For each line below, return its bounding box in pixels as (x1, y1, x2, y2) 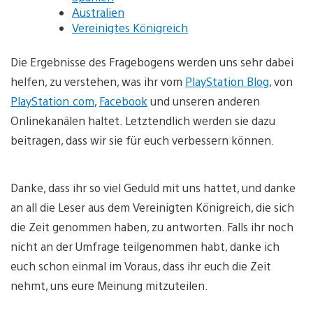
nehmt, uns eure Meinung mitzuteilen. (10, 277, 208, 293)
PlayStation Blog (185, 73, 269, 89)
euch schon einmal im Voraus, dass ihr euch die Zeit (10, 258, 271, 273)
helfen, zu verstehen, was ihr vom (10, 73, 185, 89)
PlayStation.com (10, 93, 94, 108)
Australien (72, 4, 124, 20)
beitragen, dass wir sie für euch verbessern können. (10, 132, 275, 147)
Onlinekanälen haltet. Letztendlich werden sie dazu (10, 112, 275, 128)
